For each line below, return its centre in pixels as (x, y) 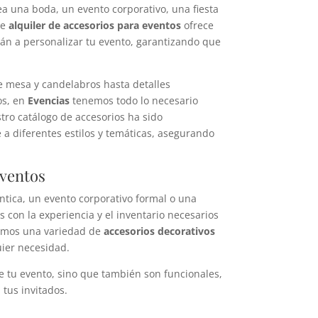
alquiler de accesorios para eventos (95, 26)
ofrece (198, 26)
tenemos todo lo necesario (134, 101)
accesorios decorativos (160, 231)
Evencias (49, 101)
